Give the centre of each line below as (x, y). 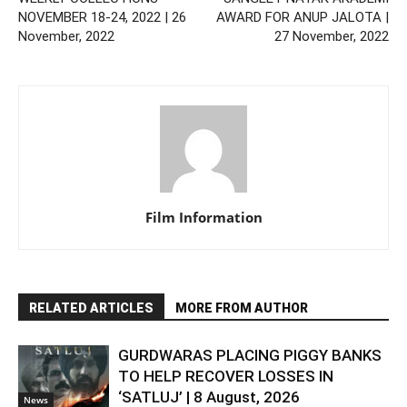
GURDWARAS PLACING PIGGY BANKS (250, 355)
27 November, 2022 (332, 36)
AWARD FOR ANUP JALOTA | (303, 17)
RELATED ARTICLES (91, 308)
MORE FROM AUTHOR (242, 308)
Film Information (203, 217)
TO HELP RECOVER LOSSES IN (226, 376)
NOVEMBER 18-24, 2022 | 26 (102, 17)
